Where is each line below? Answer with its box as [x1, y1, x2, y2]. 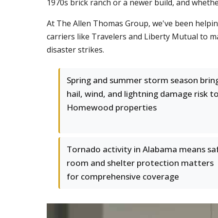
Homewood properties [67, 102, 157, 113]
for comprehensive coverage [67, 171, 179, 182]
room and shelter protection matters [67, 157, 214, 168]
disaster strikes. [47, 44, 104, 55]
